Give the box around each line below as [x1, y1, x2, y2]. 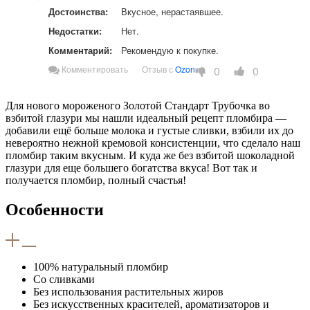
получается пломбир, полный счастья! [6, 174, 186, 186]
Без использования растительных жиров [33, 285, 224, 298]
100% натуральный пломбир [33, 260, 168, 273]
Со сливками [33, 273, 95, 285]
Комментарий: [48, 44, 112, 57]
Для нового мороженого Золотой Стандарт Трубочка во [6, 99, 270, 111]
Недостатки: [48, 24, 102, 38]
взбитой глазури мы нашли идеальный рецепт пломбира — [6, 111, 286, 124]
